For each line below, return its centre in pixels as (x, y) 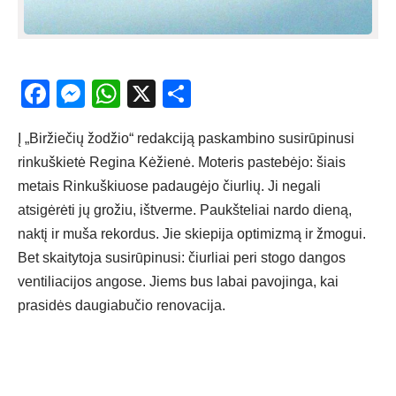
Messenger (156, 94)
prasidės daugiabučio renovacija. (122, 306)
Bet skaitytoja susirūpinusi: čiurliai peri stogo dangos (182, 258)
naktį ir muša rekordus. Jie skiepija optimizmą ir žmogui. (192, 234)
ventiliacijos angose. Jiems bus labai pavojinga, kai (178, 282)
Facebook (112, 94)
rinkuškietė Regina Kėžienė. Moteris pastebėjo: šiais (182, 163)
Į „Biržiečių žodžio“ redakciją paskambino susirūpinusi (186, 139)
